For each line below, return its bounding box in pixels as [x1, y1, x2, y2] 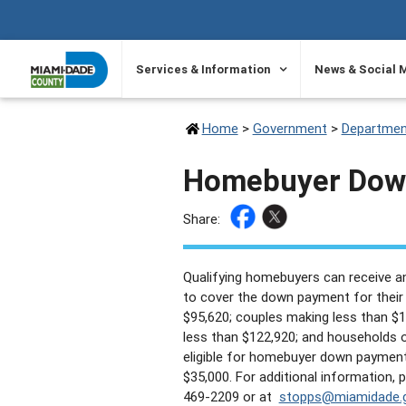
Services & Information [136, 62, 271, 77]
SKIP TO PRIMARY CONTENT [14, 14, 179, 28]
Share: [182, 210, 220, 227]
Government [252, 119, 327, 137]
